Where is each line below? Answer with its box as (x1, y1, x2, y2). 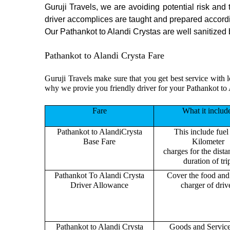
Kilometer (192, 137, 224, 146)
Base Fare (83, 137, 116, 146)
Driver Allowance (70, 180, 128, 189)
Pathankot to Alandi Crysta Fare (45, 50, 164, 61)
